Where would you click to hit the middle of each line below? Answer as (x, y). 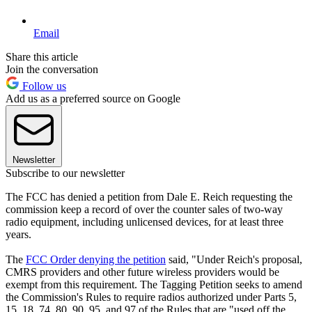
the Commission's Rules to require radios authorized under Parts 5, (151, 297)
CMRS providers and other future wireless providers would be (142, 272)
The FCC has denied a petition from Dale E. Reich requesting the (149, 196)
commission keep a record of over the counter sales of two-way (144, 209)
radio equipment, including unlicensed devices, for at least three (145, 221)
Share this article (42, 56)
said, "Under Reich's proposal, (234, 259)
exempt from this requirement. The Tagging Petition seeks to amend (154, 284)
